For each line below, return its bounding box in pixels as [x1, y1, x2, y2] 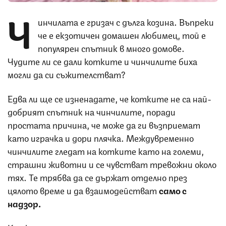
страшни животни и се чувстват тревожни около [8, 156, 216, 170]
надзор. [8, 196, 41, 209]
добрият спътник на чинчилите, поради [8, 104, 176, 118]
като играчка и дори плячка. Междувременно [8, 130, 194, 144]
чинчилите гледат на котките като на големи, [8, 143, 204, 157]
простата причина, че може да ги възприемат [8, 117, 200, 131]
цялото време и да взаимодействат [8, 183, 159, 196]
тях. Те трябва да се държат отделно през [8, 169, 187, 183]
